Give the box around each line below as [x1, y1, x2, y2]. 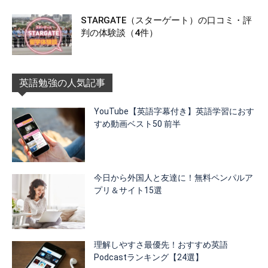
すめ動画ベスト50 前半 [94, 118, 181, 129]
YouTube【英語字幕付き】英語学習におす [94, 106, 255, 116]
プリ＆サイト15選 [94, 185, 163, 196]
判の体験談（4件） [81, 27, 158, 38]
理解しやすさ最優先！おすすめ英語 [94, 240, 229, 250]
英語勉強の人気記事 [19, 77, 105, 89]
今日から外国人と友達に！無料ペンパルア [94, 173, 254, 183]
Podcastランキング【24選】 [94, 252, 204, 263]
